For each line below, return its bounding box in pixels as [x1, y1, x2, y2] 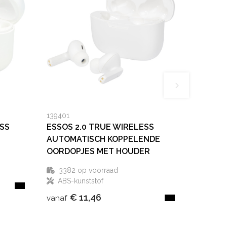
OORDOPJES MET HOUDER [47, 146, 150, 157]
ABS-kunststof [58, 177, 104, 185]
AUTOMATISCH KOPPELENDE [47, 134, 161, 144]
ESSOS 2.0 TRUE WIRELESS [47, 122, 155, 132]
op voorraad [75, 166, 119, 175]
